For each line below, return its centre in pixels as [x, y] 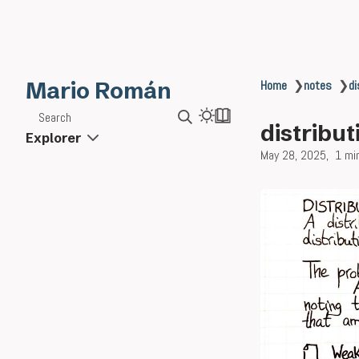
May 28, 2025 [293, 155]
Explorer [53, 138]
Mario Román [99, 91]
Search [55, 117]
